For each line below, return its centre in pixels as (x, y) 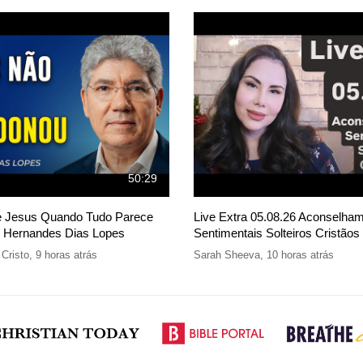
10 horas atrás (300, 254)
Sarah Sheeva (227, 254)
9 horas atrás (66, 254)
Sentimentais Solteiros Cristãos (277, 233)
